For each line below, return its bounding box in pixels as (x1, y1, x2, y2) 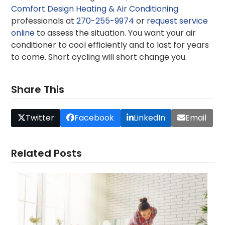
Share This (11, 82, 65, 96)
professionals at (11, 15, 77, 27)
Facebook (74, 111, 115, 124)
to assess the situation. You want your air (35, 27, 196, 39)
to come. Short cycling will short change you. (11, 51, 187, 63)
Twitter (25, 111, 54, 124)
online (11, 27, 35, 39)
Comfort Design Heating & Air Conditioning (11, 3, 179, 15)
